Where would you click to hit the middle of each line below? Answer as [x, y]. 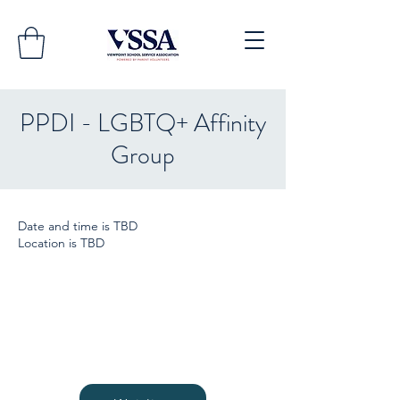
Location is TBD [61, 242]
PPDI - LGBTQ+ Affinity [143, 123]
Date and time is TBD [78, 225]
